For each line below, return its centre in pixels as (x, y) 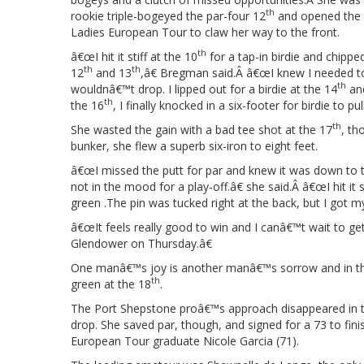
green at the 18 (111, 284)
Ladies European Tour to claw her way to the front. (205, 32)
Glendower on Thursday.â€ (141, 243)
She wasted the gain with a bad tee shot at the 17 (201, 129)
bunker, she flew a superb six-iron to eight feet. (194, 145)
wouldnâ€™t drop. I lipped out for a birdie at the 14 (204, 89)
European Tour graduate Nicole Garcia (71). (185, 340)
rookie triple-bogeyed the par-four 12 (168, 15)
